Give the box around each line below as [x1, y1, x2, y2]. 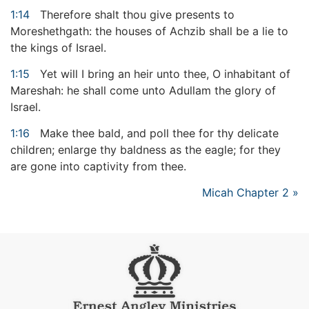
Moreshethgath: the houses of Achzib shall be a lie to [10, 24, 288, 39]
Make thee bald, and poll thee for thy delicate [37, 126, 279, 141]
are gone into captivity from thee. [10, 159, 186, 174]
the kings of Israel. [10, 41, 106, 55]
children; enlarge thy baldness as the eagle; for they [10, 143, 281, 157]
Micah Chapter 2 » [202, 186, 299, 200]
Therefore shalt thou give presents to [37, 8, 235, 22]
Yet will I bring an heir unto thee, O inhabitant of [37, 67, 290, 81]
